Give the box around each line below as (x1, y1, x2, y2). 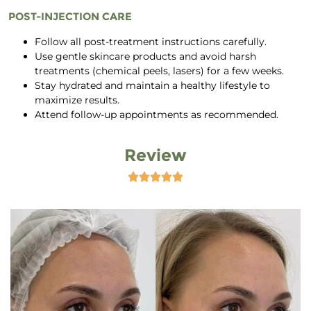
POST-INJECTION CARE (8, 10, 132, 24)
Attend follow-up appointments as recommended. (35, 108, 278, 121)
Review (124, 144, 187, 165)
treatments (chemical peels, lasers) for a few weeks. (35, 64, 284, 77)
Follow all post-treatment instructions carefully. (35, 35, 267, 48)
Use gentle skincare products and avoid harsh (35, 49, 256, 62)
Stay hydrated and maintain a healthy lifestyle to (35, 78, 270, 92)
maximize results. (35, 93, 119, 106)
